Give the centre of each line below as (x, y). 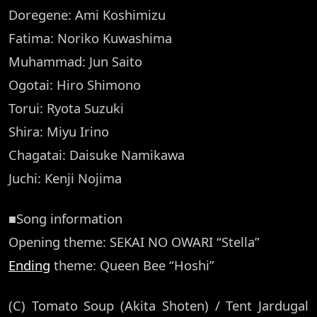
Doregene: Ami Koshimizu (87, 15)
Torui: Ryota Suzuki (66, 108)
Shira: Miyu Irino (59, 132)
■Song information (65, 219)
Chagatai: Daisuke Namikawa (97, 155)
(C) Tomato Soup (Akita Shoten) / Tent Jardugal (158, 306)
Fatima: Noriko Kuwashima (90, 38)
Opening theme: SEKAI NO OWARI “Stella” (134, 242)
